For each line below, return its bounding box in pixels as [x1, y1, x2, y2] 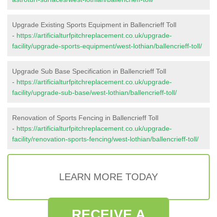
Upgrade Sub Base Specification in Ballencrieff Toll [12, 67, 166, 75]
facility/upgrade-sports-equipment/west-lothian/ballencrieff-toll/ [12, 42, 202, 50]
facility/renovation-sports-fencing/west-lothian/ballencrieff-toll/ [12, 135, 199, 143]
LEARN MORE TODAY [59, 171, 158, 182]
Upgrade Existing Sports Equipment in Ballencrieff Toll [12, 20, 176, 29]
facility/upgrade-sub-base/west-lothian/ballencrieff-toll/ [12, 88, 177, 96]
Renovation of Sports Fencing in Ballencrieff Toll [12, 113, 158, 122]
